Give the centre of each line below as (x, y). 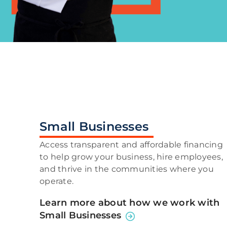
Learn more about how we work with (130, 202)
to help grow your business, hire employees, (131, 157)
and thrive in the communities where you (127, 169)
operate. (56, 181)
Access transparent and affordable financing (131, 144)
